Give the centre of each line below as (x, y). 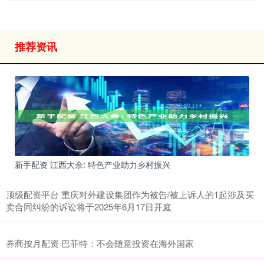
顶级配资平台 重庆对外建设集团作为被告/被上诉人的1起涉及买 (130, 194)
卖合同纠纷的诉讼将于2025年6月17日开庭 (89, 206)
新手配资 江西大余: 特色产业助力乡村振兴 (93, 164)
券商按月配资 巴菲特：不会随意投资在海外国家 (100, 243)
